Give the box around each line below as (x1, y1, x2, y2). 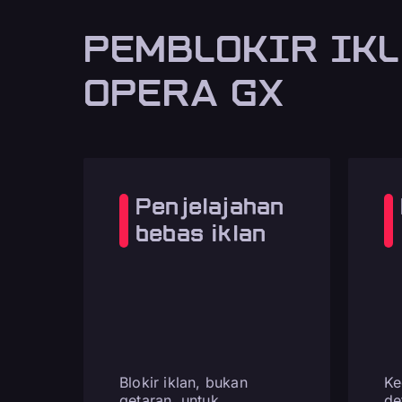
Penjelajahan (135, 193, 284, 220)
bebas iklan (135, 220, 267, 247)
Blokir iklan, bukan (119, 373, 248, 392)
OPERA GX (83, 70, 285, 115)
